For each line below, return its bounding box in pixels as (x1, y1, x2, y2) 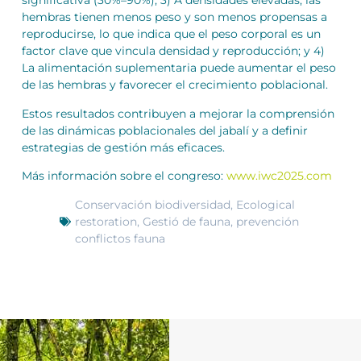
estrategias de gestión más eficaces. (21, 139, 225, 155)
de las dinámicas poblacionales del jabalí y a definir (21, 122, 308, 138)
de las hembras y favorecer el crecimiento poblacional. (21, 77, 328, 93)
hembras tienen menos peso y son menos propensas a (21, 10, 327, 25)
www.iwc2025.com (226, 168, 332, 184)
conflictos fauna (75, 230, 166, 246)
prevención (236, 214, 300, 229)
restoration (75, 214, 138, 229)
